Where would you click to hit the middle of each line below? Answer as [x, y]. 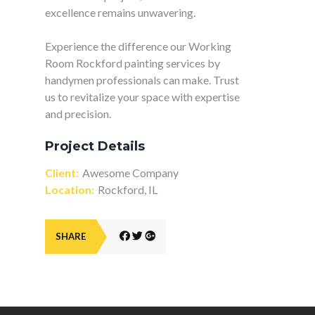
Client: [62, 173]
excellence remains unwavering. [120, 13]
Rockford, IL [128, 190]
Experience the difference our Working [138, 46]
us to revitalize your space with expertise [142, 97]
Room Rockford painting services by [133, 63]
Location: [70, 190]
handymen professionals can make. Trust [142, 80]
